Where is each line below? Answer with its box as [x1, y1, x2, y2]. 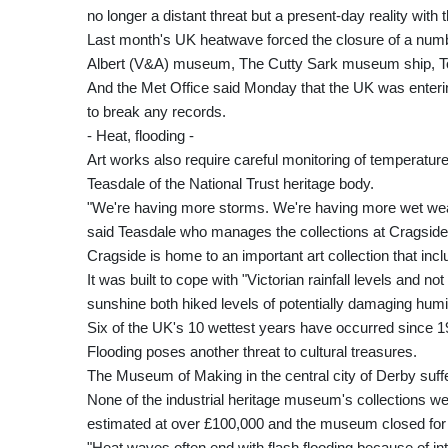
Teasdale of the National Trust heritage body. [87, 174, 374, 192]
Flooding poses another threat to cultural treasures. [87, 342, 417, 360]
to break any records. [87, 102, 226, 120]
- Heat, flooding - [87, 126, 194, 144]
